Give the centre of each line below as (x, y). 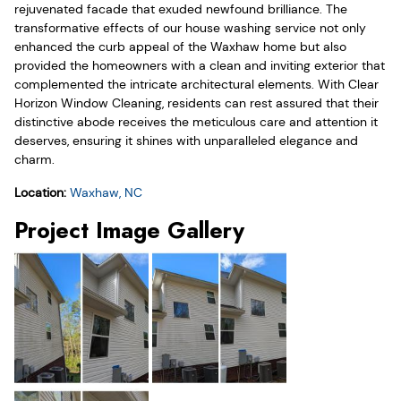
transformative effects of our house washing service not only (190, 27)
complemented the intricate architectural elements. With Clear (196, 84)
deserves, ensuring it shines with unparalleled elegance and (186, 140)
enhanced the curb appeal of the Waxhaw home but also (180, 46)
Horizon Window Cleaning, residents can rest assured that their (196, 102)
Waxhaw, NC (106, 192)
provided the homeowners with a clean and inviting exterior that (200, 65)
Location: (42, 192)
